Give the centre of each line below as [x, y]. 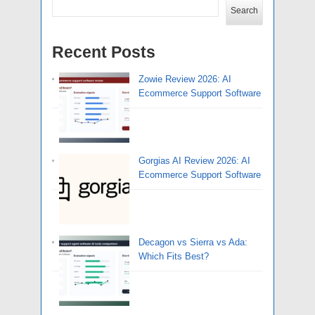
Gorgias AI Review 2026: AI [194, 161]
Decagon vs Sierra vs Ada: [193, 242]
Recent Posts [104, 52]
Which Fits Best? [174, 256]
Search [244, 11]
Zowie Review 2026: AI [185, 79]
